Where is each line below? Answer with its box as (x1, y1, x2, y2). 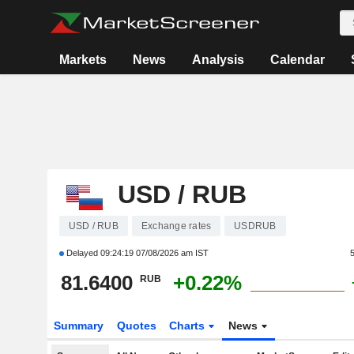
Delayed (63, 248, 100, 258)
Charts (169, 319, 209, 332)
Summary (53, 319, 104, 332)
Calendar (270, 53, 326, 66)
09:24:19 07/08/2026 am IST (100, 248, 209, 258)
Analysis (192, 53, 245, 66)
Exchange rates (141, 220, 212, 232)
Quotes (116, 319, 156, 332)
